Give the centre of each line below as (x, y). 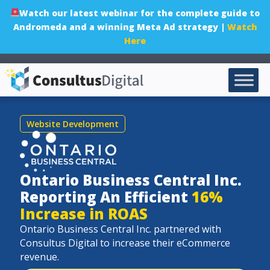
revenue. (39, 256)
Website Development (73, 124)
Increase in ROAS (84, 213)
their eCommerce (191, 243)
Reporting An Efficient (106, 196)
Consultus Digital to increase (86, 243)
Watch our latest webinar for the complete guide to (140, 13)
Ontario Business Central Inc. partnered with (121, 229)
